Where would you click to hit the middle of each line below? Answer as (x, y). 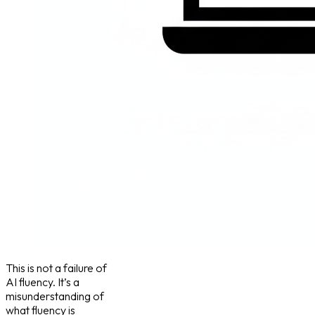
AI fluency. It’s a (43, 282)
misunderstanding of (55, 296)
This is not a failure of (56, 268)
